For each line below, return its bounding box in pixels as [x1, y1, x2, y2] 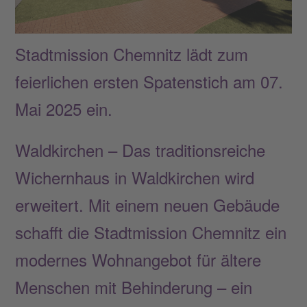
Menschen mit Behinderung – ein [15, 274, 253, 299]
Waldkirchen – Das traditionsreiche [15, 137, 266, 162]
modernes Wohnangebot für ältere [15, 247, 262, 271]
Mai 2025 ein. [15, 96, 113, 121]
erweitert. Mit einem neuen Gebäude [15, 192, 280, 217]
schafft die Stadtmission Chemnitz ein [15, 219, 287, 244]
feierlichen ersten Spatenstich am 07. [15, 69, 284, 93]
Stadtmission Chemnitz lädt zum [15, 41, 249, 66]
